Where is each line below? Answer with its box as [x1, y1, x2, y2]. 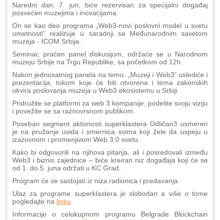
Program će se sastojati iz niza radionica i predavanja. [12, 176, 180, 185]
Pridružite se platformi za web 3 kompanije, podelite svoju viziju [12, 99, 208, 107]
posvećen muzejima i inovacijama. [12, 8, 118, 17]
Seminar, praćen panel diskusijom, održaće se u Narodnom [12, 50, 208, 58]
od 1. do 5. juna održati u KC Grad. [12, 164, 121, 172]
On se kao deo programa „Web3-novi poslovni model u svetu [12, 21, 208, 29]
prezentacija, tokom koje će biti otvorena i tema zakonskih [12, 78, 208, 86]
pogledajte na [12, 197, 56, 205]
